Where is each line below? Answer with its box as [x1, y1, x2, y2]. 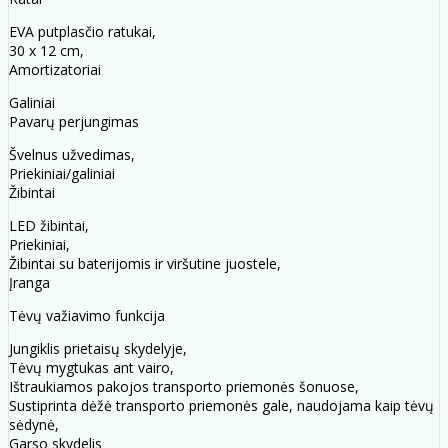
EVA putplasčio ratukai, [9, 22, 156, 42]
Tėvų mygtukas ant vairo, [9, 358, 174, 378]
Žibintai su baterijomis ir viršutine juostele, [9, 254, 281, 274]
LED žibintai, [9, 216, 89, 236]
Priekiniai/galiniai [9, 164, 115, 184]
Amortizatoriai [9, 60, 101, 80]
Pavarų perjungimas [9, 112, 139, 132]
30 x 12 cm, [9, 41, 84, 61]
